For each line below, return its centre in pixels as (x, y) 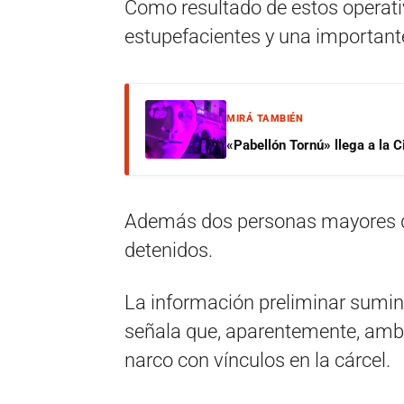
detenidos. (169, 250)
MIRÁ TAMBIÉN (265, 119)
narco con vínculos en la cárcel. (257, 360)
